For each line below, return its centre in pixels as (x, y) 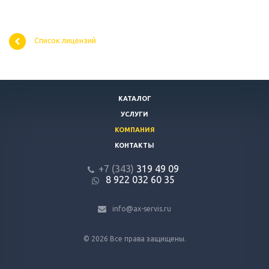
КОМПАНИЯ (134, 130)
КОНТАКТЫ (134, 146)
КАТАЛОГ (134, 99)
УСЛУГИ (134, 114)
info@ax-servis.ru (142, 209)
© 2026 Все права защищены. (134, 239)
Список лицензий (65, 41)
